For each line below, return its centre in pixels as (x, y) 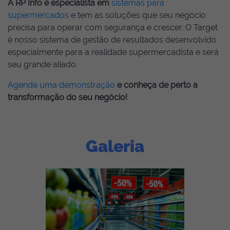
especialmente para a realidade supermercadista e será (113, 52)
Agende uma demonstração (61, 85)
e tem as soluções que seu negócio (137, 15)
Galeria (115, 146)
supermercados (38, 15)
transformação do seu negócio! (68, 97)
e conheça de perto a (156, 85)
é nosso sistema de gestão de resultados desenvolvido (112, 40)
